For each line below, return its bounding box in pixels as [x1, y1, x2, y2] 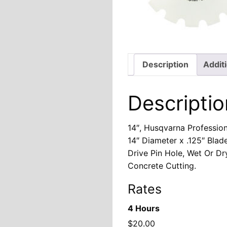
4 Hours [128, 203, 160, 214]
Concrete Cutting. [128, 161, 196, 171]
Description [142, 59, 188, 70]
